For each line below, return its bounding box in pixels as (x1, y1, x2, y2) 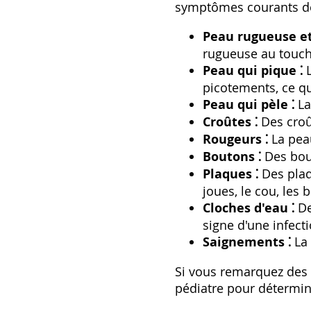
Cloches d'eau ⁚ (203, 199, 294, 217)
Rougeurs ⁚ (203, 131, 268, 149)
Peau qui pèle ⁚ (203, 96, 294, 114)
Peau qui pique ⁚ (203, 62, 303, 80)
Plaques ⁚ (203, 165, 258, 183)
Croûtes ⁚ (203, 113, 258, 131)
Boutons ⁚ (203, 148, 261, 166)
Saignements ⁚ (203, 233, 291, 251)
